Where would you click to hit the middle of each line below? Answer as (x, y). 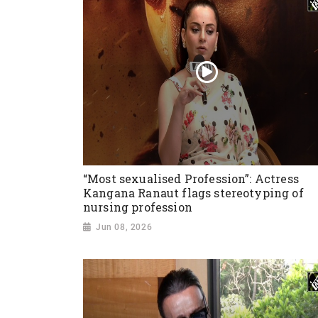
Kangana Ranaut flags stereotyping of (193, 193)
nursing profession (138, 207)
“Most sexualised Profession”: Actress (191, 179)
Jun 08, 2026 (124, 227)
